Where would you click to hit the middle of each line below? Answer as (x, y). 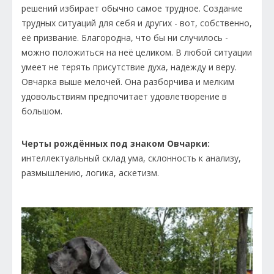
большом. (43, 111)
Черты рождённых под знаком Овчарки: (116, 143)
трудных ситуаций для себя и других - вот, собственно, (137, 23)
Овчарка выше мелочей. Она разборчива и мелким (128, 81)
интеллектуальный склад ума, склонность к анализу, (131, 158)
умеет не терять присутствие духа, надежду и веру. (130, 67)
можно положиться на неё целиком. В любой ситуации (137, 52)
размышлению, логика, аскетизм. (91, 172)
